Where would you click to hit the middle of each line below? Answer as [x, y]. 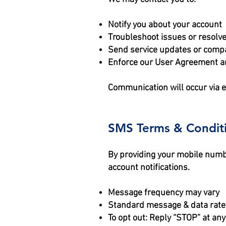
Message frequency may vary [164, 193]
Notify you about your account [165, 25]
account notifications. [149, 168]
